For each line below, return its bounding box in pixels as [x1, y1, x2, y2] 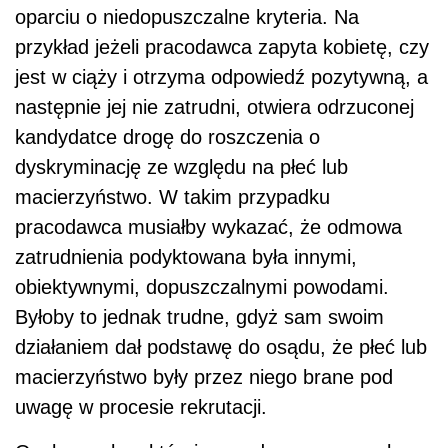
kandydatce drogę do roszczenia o [15, 125, 320, 148]
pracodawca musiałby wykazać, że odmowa [15, 215, 402, 238]
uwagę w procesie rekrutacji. [15, 395, 267, 418]
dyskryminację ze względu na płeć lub [15, 155, 348, 178]
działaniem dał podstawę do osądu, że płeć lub [15, 335, 427, 358]
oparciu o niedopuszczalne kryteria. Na [15, 5, 359, 28]
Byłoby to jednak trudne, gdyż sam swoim [15, 305, 384, 328]
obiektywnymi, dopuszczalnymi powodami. [15, 275, 389, 298]
